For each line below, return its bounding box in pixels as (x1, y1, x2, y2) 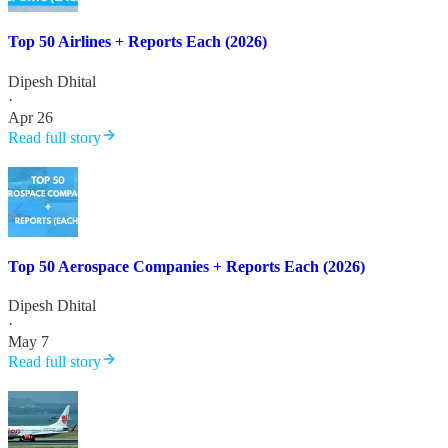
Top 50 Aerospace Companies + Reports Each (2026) (8, 257, 365, 275)
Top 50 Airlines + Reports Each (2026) (8, 33, 267, 51)
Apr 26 (8, 108, 53, 126)
